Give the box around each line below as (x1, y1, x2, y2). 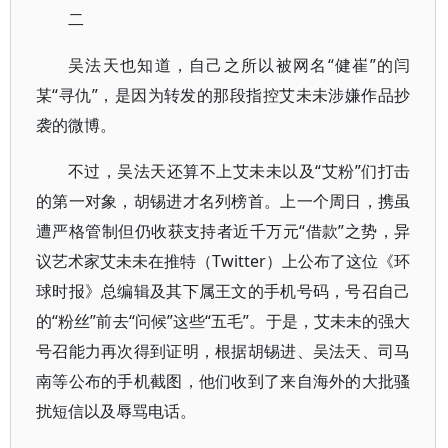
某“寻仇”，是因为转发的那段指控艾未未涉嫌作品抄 (36, 84, 411, 106)
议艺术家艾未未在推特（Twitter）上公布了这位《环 (36, 250, 411, 272)
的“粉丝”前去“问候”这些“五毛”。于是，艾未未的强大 (36, 310, 411, 332)
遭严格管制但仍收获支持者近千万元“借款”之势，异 (36, 220, 411, 242)
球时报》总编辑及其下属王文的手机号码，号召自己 (36, 280, 411, 302)
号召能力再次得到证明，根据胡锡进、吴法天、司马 (36, 340, 411, 362)
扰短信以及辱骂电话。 (36, 400, 196, 422)
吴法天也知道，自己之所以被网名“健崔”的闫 (68, 54, 411, 76)
